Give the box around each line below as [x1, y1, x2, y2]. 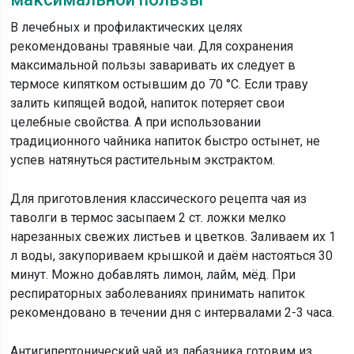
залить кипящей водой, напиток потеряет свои [10, 96, 285, 111]
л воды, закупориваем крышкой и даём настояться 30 [10, 248, 333, 263]
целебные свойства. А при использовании [10, 115, 262, 130]
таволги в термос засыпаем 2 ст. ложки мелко [10, 210, 287, 225]
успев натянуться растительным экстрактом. [10, 153, 276, 168]
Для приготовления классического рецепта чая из [10, 191, 307, 206]
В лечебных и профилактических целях [10, 20, 243, 35]
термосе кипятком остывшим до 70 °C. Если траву [10, 77, 309, 92]
